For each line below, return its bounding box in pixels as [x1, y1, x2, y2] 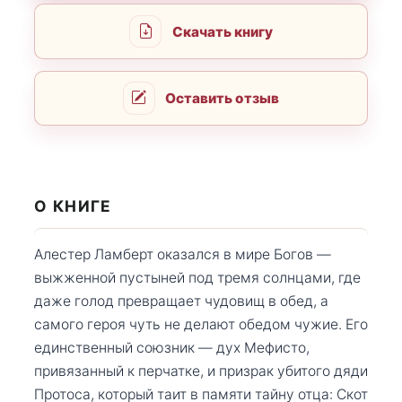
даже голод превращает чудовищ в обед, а [34, 292, 328, 310]
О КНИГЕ [34, 197, 112, 216]
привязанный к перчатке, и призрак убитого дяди [34, 362, 368, 380]
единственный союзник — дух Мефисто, [34, 338, 310, 356]
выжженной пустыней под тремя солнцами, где [34, 268, 361, 286]
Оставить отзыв [165, 89, 280, 107]
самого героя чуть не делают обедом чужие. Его [34, 315, 368, 333]
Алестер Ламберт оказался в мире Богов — [34, 245, 331, 263]
